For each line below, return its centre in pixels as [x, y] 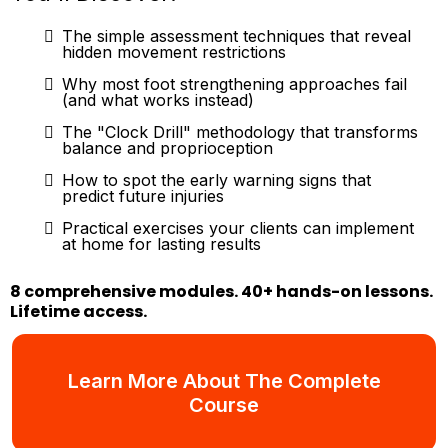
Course [224, 404]
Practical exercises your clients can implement [238, 227]
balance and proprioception [167, 147]
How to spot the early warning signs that [216, 179]
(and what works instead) [158, 99]
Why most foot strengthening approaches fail [234, 83]
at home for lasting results [161, 243]
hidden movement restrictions [174, 51]
